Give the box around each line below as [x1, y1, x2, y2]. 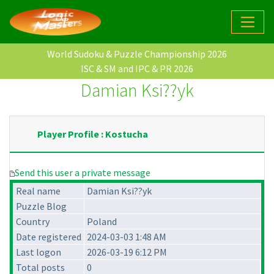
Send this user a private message [15, 166, 150, 179]
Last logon [16, 246, 61, 259]
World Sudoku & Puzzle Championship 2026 [47, 48, 227, 61]
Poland [87, 215, 117, 228]
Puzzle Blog [16, 200, 67, 213]
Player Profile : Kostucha [37, 128, 148, 141]
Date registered [16, 231, 81, 243]
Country [16, 215, 50, 228]
